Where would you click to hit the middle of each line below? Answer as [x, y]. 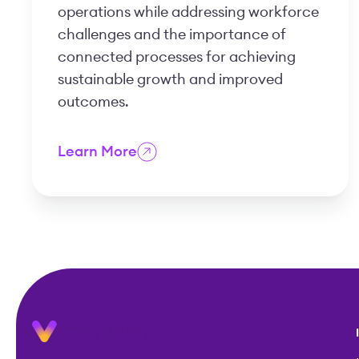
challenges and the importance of [172, 35]
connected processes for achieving [177, 57]
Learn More [97, 152]
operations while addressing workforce [188, 12]
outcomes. [93, 102]
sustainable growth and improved [170, 80]
